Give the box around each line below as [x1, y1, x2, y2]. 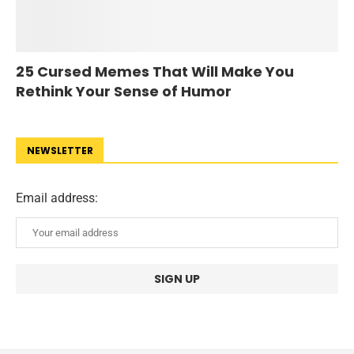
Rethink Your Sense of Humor [16, 81, 232, 101]
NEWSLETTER [27, 144, 93, 157]
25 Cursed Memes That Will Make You [16, 62, 294, 81]
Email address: [16, 190, 98, 205]
